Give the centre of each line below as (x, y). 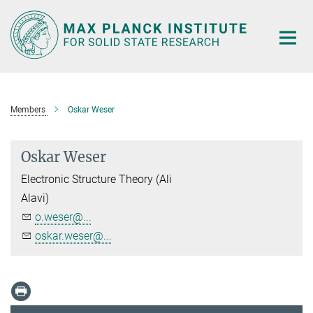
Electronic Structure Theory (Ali (96, 179)
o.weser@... (63, 217)
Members (28, 109)
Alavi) (35, 198)
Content (23, 32)
